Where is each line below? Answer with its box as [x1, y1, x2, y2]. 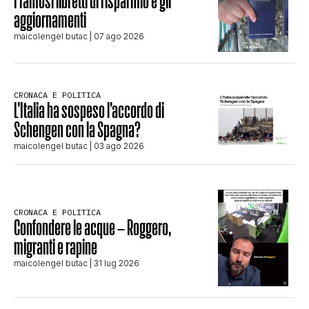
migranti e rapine [14, 235, 97, 258]
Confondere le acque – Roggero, [14, 215, 171, 239]
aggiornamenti [14, 8, 86, 31]
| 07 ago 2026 [88, 30, 144, 41]
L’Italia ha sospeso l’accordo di [14, 98, 164, 121]
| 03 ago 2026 [88, 140, 144, 151]
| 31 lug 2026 [88, 257, 139, 268]
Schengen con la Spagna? [14, 117, 141, 141]
